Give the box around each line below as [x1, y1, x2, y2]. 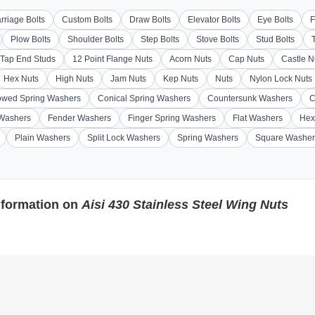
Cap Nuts [229, 54, 264, 64]
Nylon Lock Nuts [250, 74, 312, 84]
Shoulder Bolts [67, 34, 124, 44]
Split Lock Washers [87, 133, 160, 143]
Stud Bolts [256, 34, 295, 44]
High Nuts [56, 74, 94, 84]
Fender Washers [48, 113, 111, 123]
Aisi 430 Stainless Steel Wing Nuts [82, 198, 288, 212]
